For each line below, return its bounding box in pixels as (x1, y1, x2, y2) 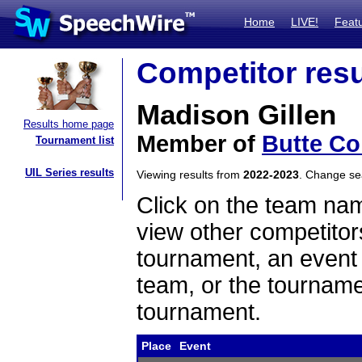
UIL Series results (25, 166, 114, 179)
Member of (137, 131, 262, 157)
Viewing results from (137, 168, 243, 181)
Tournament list (36, 134, 114, 146)
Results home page (23, 118, 114, 130)
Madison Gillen (137, 99, 336, 130)
